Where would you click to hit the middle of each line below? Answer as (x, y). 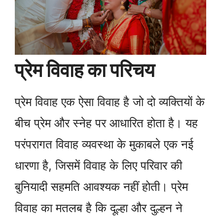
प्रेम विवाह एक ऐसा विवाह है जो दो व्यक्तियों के (110, 102)
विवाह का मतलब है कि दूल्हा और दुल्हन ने (99, 208)
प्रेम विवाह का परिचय (85, 70)
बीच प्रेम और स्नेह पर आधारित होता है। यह (106, 123)
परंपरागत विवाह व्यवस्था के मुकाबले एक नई (104, 145)
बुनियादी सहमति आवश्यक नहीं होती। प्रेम (101, 187)
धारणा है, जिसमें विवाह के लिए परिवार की (98, 166)
